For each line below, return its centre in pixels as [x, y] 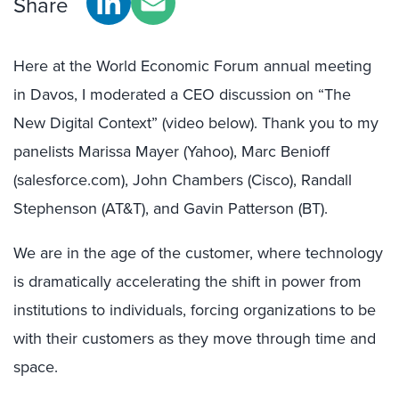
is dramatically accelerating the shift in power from [187, 281]
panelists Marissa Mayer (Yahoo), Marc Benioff [171, 151]
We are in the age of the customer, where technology [198, 252]
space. [36, 366]
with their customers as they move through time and [195, 338]
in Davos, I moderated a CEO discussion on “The [182, 94]
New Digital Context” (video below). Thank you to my [196, 122]
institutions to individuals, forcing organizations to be [195, 309]
